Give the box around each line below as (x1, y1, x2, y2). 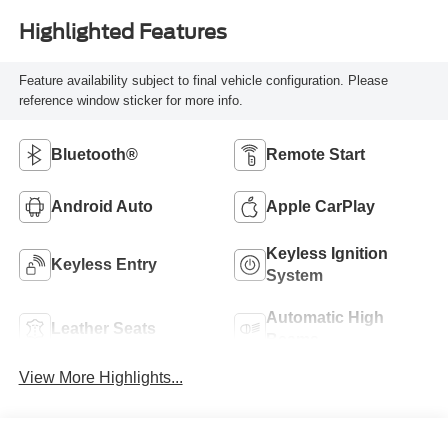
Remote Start (266, 145, 365, 163)
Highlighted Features (18, 20, 227, 45)
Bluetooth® (50, 145, 138, 163)
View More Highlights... (18, 368, 183, 386)
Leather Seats (50, 319, 156, 337)
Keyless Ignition (266, 244, 388, 262)
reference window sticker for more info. (18, 93, 243, 109)
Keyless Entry (50, 255, 157, 273)
